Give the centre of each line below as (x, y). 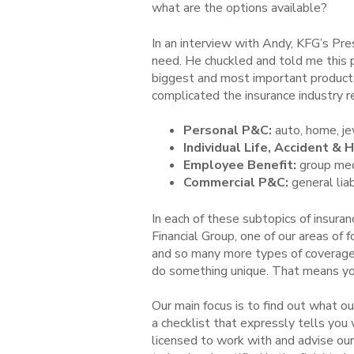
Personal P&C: (228, 130)
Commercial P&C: (236, 182)
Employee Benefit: (240, 165)
